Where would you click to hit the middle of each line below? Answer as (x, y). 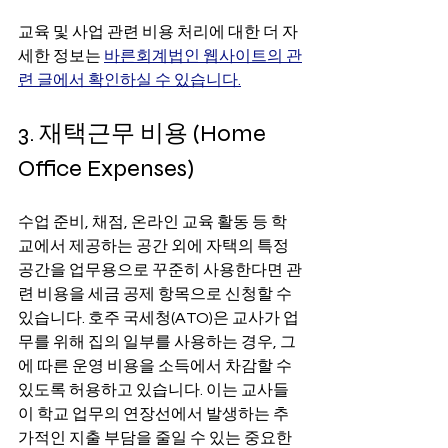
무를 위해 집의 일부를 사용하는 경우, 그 (157, 342)
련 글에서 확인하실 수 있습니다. (129, 80)
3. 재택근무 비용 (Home (144, 134)
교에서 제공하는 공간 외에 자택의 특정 (155, 246)
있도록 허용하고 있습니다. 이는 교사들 (153, 390)
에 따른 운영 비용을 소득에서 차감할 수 (156, 366)
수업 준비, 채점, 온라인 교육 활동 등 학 (152, 222)
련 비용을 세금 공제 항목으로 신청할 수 (156, 294)
